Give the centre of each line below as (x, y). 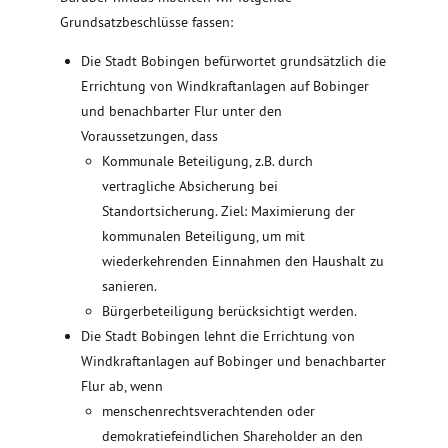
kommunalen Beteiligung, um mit (203, 236)
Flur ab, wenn (122, 386)
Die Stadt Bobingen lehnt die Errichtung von (218, 336)
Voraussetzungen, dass (149, 136)
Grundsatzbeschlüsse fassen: (146, 22)
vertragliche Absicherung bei (190, 186)
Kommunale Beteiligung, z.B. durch (207, 161)
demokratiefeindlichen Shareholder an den (232, 436)
